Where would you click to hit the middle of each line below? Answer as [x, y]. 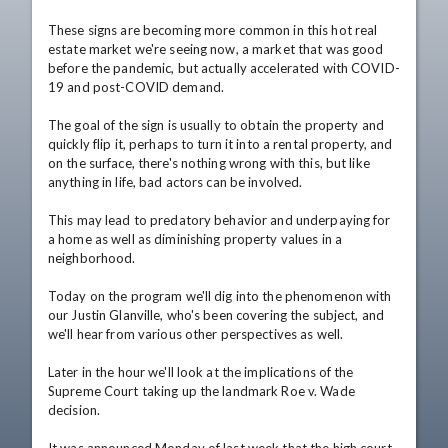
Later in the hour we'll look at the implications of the [201, 372]
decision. [74, 410]
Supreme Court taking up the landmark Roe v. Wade [201, 391]
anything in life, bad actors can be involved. [175, 182]
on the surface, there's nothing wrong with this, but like [209, 163]
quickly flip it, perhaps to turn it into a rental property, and [220, 144]
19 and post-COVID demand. [136, 87]
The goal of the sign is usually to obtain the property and [216, 125]
